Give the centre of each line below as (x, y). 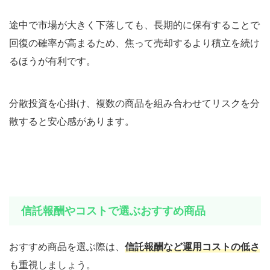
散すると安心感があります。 (72, 121)
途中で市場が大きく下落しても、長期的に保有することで (134, 24)
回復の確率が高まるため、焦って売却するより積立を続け (134, 42)
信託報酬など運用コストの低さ (192, 246)
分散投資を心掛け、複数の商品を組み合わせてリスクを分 (134, 103)
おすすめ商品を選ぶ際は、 (67, 246)
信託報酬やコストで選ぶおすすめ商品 (113, 210)
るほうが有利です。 (52, 61)
